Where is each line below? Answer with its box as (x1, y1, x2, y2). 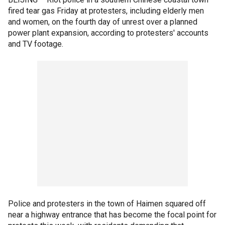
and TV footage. (8, 39, 63, 49)
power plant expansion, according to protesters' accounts (8, 28, 208, 38)
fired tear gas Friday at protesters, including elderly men (8, 6, 204, 16)
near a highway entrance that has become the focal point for (8, 209, 216, 219)
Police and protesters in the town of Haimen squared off (8, 198, 206, 208)
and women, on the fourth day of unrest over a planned (8, 17, 197, 27)
